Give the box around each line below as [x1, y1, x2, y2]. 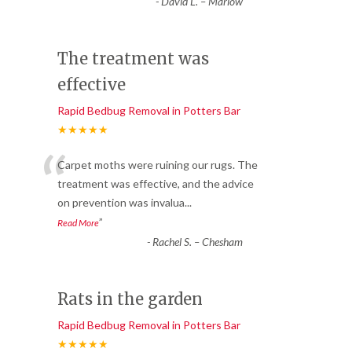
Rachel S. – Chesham [152, 235, 243, 249]
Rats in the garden [57, 289, 203, 310]
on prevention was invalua [57, 196, 185, 210]
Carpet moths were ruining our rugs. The [57, 158, 258, 172]
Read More [57, 217, 99, 229]
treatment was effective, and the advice [57, 177, 254, 191]
